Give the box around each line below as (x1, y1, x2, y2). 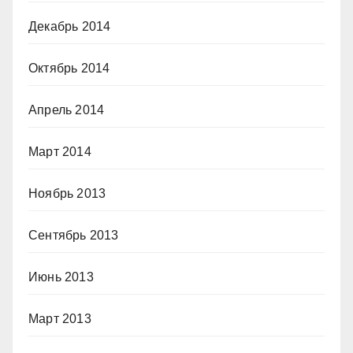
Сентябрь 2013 (28, 228, 119, 242)
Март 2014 (28, 144, 91, 158)
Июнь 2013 (28, 269, 94, 284)
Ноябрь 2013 (28, 186, 106, 200)
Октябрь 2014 (28, 61, 110, 75)
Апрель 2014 (28, 102, 105, 117)
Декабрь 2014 (28, 19, 111, 33)
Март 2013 (28, 311, 91, 325)
